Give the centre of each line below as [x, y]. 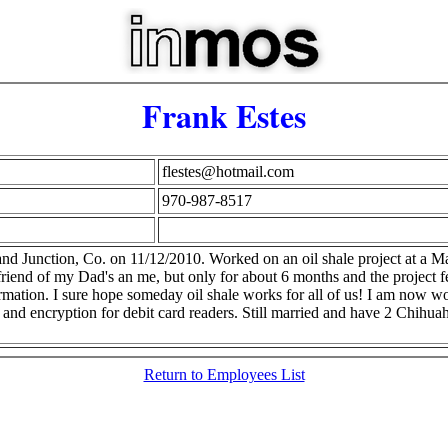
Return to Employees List [224, 374]
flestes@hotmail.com [227, 171]
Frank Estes [224, 115]
